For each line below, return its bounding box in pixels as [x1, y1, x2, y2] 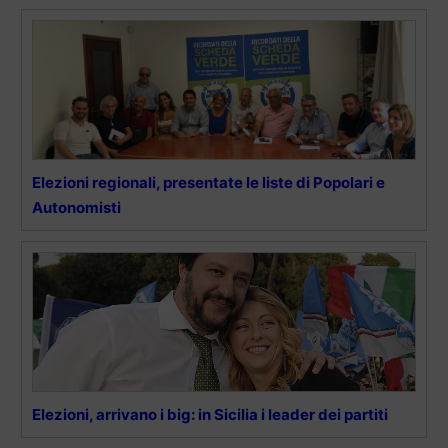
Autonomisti [32, 198, 121, 218]
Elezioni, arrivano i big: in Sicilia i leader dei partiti [32, 405, 388, 425]
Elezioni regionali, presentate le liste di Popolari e [32, 173, 385, 193]
